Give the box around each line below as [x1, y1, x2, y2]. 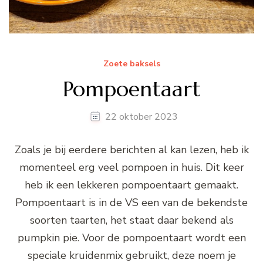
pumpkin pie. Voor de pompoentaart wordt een [17, 230, 246, 245]
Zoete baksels [103, 58, 160, 69]
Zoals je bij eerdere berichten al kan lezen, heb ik [14, 142, 249, 157]
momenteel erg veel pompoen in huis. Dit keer [19, 160, 244, 174]
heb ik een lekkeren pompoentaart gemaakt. [25, 177, 238, 192]
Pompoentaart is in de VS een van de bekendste [15, 195, 248, 210]
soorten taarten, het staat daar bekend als [29, 213, 234, 227]
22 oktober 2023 [104, 110, 178, 123]
